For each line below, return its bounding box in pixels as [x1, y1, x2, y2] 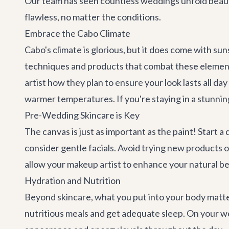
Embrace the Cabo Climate [25, 28, 130, 39]
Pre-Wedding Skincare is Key [25, 109, 140, 121]
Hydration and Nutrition [25, 175, 121, 186]
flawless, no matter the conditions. [25, 11, 161, 22]
